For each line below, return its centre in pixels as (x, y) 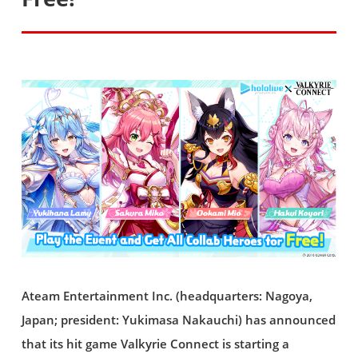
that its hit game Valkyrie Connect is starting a (155, 344)
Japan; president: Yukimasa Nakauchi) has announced (178, 320)
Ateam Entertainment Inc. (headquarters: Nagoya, (167, 296)
